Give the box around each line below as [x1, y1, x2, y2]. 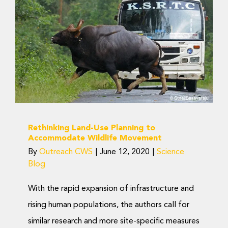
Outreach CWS [39, 148, 93, 157]
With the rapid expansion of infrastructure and [28, 185, 194, 193]
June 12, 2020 [100, 148, 150, 157]
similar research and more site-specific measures [28, 217, 199, 226]
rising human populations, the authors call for [28, 201, 189, 210]
